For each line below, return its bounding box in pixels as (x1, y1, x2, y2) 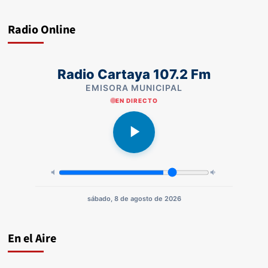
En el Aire (7, 230, 56, 247)
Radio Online (7, 21, 75, 38)
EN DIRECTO (115, 96, 158, 104)
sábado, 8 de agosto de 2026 (87, 194, 181, 203)
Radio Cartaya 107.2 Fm (57, 66, 211, 82)
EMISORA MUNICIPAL (86, 82, 182, 93)
